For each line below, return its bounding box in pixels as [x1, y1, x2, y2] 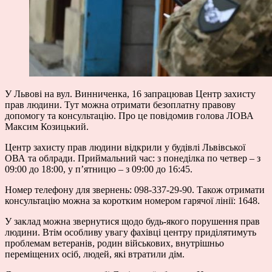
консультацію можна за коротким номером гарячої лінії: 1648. [5, 195, 260, 206]
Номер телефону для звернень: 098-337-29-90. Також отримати [5, 184, 265, 195]
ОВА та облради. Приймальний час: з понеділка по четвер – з [5, 152, 260, 163]
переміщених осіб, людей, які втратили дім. [5, 248, 185, 259]
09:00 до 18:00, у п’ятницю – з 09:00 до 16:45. [5, 163, 192, 174]
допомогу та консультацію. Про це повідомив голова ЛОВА [5, 110, 254, 121]
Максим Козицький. [5, 121, 89, 132]
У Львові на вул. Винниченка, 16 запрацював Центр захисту [5, 88, 256, 99]
